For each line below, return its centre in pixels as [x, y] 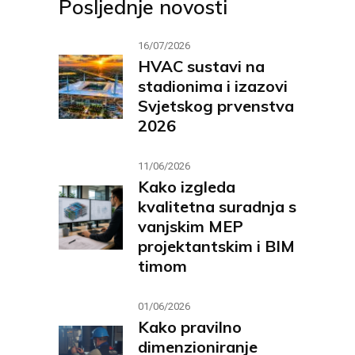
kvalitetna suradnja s [217, 206]
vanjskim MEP [191, 226]
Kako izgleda [187, 186]
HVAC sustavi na [201, 66]
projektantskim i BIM [216, 246]
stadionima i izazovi [213, 86]
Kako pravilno [190, 326]
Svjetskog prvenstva [216, 105]
